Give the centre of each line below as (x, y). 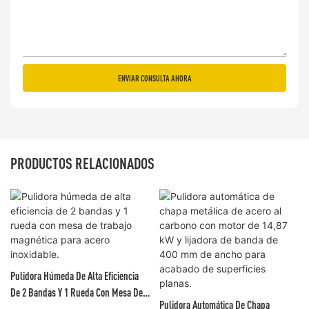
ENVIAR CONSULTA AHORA (154, 78)
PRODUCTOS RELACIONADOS (82, 163)
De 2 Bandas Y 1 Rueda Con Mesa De (77, 292)
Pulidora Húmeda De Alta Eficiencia (74, 276)
